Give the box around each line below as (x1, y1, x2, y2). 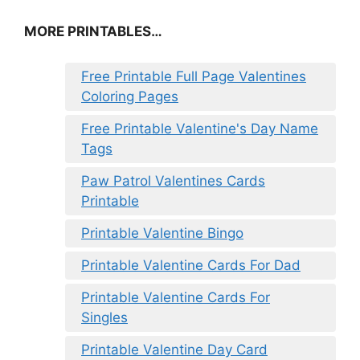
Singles (81, 309, 128, 325)
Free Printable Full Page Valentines (81, 67, 306, 84)
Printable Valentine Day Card (81, 341, 268, 358)
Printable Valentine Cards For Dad (81, 256, 301, 273)
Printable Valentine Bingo (81, 224, 243, 241)
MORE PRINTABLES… (24, 23, 162, 40)
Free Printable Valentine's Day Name (81, 120, 318, 137)
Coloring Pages (81, 88, 178, 104)
